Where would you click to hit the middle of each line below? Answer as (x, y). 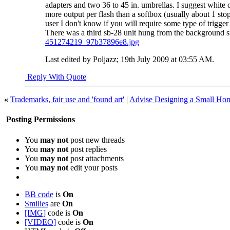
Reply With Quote (56, 77)
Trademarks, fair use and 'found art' (67, 100)
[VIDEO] (40, 222)
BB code (39, 194)
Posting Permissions (40, 120)
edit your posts (93, 167)
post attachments (96, 158)
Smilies (36, 203)
